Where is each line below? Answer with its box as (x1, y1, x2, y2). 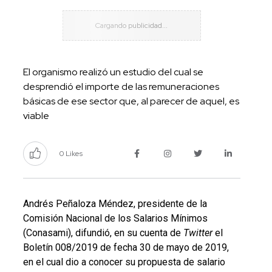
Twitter (183, 226, 212, 239)
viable (22, 109, 49, 122)
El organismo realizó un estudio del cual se (22, 65, 203, 78)
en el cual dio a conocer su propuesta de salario (22, 256, 225, 268)
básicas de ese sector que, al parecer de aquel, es (22, 94, 239, 107)
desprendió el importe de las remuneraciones (22, 80, 219, 93)
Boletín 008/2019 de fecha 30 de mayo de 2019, (22, 241, 229, 253)
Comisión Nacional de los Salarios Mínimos (22, 212, 208, 224)
